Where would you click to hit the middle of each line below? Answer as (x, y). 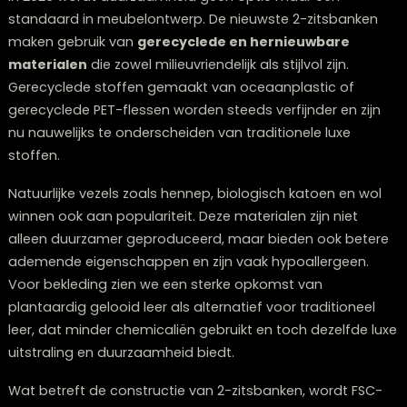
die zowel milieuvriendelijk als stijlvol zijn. (242, 298)
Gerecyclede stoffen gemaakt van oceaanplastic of (202, 323)
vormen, (209, 52)
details (204, 90)
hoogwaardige (232, 71)
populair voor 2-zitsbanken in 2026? (189, 183)
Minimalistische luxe (89, 33)
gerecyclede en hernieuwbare (270, 272)
